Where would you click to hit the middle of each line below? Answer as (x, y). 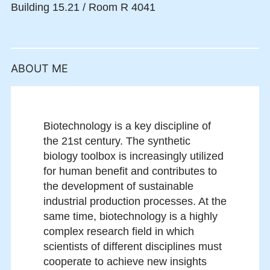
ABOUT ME (39, 69)
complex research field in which (119, 232)
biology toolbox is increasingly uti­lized (133, 156)
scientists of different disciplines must (133, 247)
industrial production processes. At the (135, 202)
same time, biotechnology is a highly (130, 217)
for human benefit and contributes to (130, 171)
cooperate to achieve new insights (125, 262)
